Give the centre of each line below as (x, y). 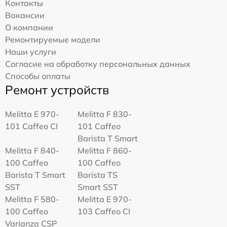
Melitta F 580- (32, 199)
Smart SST (98, 187)
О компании (29, 27)
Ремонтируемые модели (53, 40)
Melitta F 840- (32, 150)
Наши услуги (31, 52)
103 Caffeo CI (104, 211)
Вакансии (25, 15)
